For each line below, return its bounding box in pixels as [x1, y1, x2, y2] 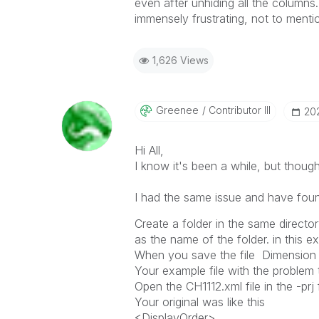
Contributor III [205, 104, 271, 116]
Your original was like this [134, 295, 265, 309]
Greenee [155, 104, 199, 116]
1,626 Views [152, 54, 209, 66]
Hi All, [134, 143, 167, 157]
